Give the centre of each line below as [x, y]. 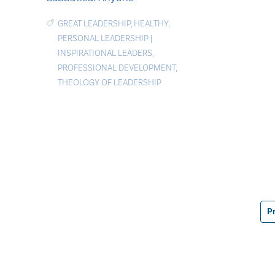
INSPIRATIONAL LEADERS [105, 53]
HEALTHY [151, 23]
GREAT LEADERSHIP [94, 23]
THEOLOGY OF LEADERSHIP [110, 82]
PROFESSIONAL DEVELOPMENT [117, 68]
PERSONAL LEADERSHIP [103, 38]
